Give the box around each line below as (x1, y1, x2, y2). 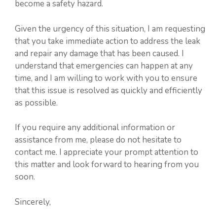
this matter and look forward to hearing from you (15, 159, 199, 171)
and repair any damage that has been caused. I (15, 47, 184, 59)
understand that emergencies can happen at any (15, 60, 193, 72)
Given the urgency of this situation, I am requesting (15, 23, 205, 35)
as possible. (15, 97, 58, 109)
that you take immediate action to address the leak (15, 35, 200, 47)
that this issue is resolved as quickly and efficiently (15, 84, 202, 96)
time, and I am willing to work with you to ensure (15, 72, 197, 84)
